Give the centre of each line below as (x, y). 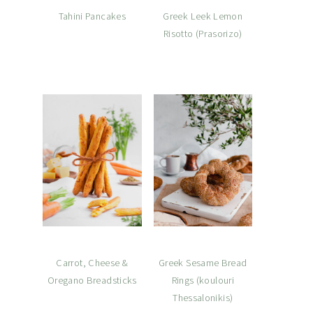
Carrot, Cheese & (92, 262)
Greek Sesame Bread (203, 262)
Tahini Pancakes (92, 16)
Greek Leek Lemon (203, 16)
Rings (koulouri (203, 280)
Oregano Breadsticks (92, 280)
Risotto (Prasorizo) (203, 34)
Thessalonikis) (203, 297)
